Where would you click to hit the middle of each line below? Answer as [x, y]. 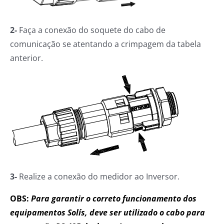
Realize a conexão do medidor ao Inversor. [98, 177]
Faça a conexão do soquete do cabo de [92, 30]
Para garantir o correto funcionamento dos [114, 199]
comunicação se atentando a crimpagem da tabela [105, 44]
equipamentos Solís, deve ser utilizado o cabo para [107, 213]
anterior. [26, 58]
